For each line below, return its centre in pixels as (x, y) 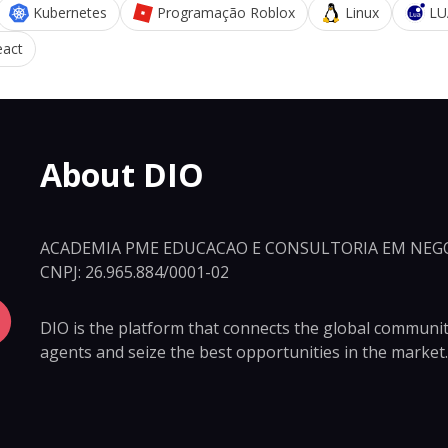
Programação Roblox (226, 12)
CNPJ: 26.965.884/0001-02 (134, 271)
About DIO (122, 175)
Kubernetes (70, 12)
